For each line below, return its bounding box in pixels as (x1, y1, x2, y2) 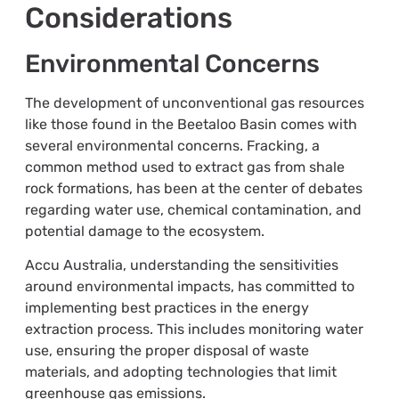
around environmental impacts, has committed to (24, 278, 354, 296)
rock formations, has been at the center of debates (24, 180, 362, 197)
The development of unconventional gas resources (24, 94, 364, 111)
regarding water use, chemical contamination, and (24, 201, 362, 218)
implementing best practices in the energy (24, 299, 309, 317)
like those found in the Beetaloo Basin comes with (24, 116, 357, 133)
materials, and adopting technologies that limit (24, 363, 337, 381)
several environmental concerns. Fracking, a (24, 137, 320, 154)
